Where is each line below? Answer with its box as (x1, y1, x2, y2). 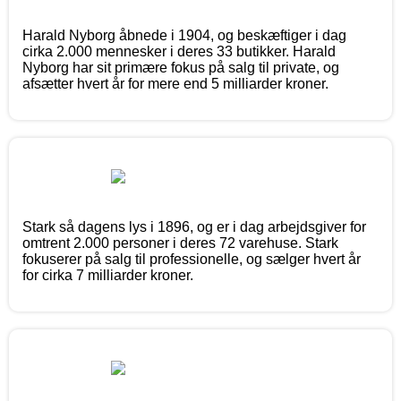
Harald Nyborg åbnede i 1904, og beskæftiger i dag (22, 28, 346, 44)
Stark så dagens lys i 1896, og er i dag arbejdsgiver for (22, 219, 366, 235)
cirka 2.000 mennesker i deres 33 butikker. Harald (22, 44, 336, 60)
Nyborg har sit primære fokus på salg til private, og (22, 60, 339, 76)
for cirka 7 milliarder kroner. (22, 268, 193, 284)
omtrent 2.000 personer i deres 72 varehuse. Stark (22, 235, 338, 252)
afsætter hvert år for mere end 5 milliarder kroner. (22, 76, 328, 92)
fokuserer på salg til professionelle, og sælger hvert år (22, 252, 361, 268)
